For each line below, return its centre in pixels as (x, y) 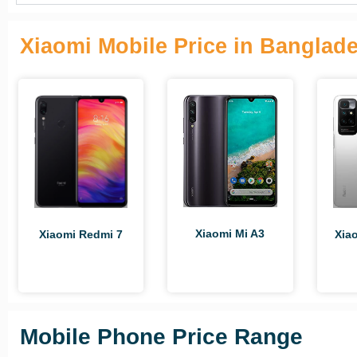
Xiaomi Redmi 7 (81, 235)
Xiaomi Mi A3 (230, 234)
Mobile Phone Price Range (161, 336)
